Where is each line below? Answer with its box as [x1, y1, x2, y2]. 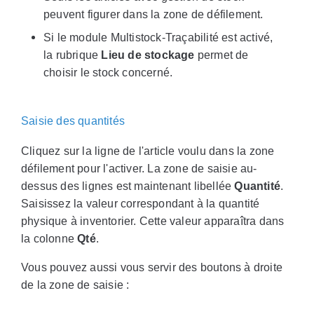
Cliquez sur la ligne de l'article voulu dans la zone [21, 145, 275, 158]
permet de [194, 49, 249, 62]
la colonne [21, 233, 78, 245]
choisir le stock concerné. [43, 67, 173, 79]
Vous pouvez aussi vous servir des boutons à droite [21, 261, 282, 274]
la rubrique [43, 49, 102, 62]
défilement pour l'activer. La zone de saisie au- [21, 163, 257, 175]
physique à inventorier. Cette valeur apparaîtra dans [21, 215, 285, 228]
